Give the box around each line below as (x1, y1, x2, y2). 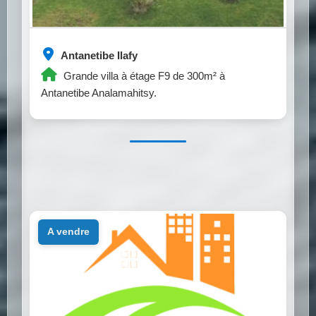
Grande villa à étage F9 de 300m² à (61, 69, 225, 82)
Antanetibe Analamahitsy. (41, 86, 157, 99)
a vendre (53, 226, 90, 238)
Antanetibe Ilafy (59, 49, 138, 61)
